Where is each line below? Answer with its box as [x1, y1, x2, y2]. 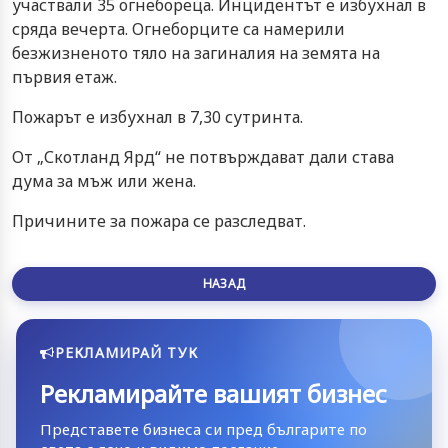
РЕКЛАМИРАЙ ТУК [55, 342, 198, 362]
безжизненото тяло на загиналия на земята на [12, 41, 380, 64]
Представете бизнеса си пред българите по [40, 418, 367, 439]
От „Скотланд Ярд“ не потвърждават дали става [12, 145, 394, 168]
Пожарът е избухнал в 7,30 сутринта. [12, 105, 303, 128]
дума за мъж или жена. [12, 169, 196, 192]
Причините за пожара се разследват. [12, 209, 306, 232]
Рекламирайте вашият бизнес [40, 376, 387, 410]
